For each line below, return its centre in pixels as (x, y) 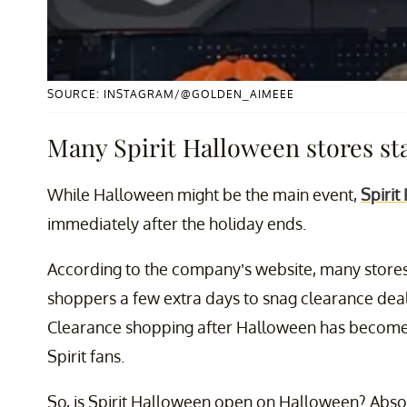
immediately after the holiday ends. (177, 223)
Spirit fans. (86, 356)
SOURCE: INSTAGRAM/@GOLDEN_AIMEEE (171, 94)
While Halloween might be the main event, (204, 194)
